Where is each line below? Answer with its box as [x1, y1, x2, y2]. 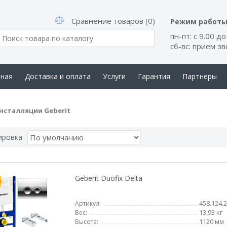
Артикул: [74, 199, 101, 208]
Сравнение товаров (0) [71, 16, 156, 26]
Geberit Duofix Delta [74, 173, 142, 183]
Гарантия [137, 71, 170, 81]
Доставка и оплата [24, 71, 91, 81]
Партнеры [182, 71, 217, 81]
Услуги [102, 71, 126, 81]
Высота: [74, 217, 98, 226]
